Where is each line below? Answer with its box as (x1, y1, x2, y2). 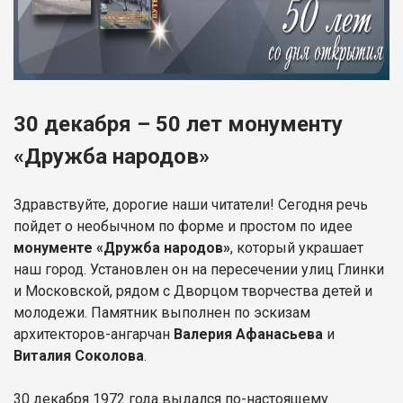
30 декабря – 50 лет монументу (13, 111, 343, 137)
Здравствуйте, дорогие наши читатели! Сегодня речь (13, 195, 368, 213)
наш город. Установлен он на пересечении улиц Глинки (13, 260, 384, 278)
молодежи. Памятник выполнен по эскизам (13, 303, 310, 321)
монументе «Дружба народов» (13, 238, 230, 256)
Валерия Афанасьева (174, 325, 323, 343)
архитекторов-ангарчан (13, 325, 174, 343)
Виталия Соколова (13, 346, 144, 364)
